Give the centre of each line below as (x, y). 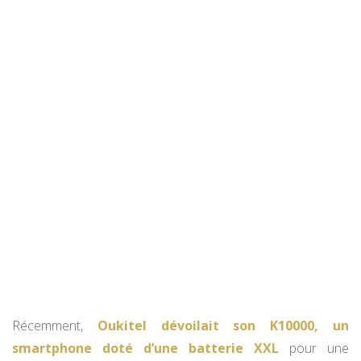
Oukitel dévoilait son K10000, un (223, 326)
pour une (314, 349)
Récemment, (55, 326)
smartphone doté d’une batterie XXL (145, 349)
